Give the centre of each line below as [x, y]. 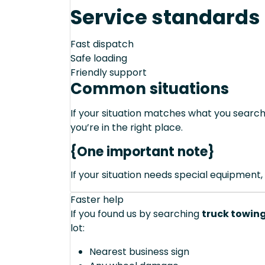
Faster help [97, 200]
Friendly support [109, 73]
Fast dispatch [102, 44]
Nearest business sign [139, 252]
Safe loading [99, 59]
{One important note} [143, 152]
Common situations [150, 89]
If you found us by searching [136, 214]
